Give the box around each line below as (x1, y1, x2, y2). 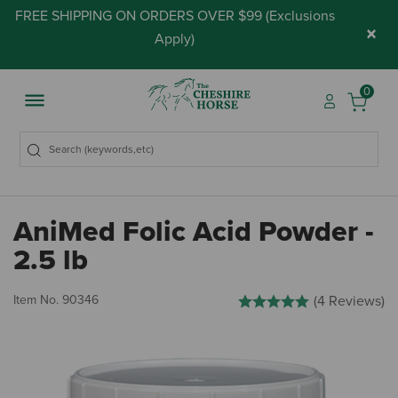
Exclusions (268, 7, 335, 25)
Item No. (13, 292, 62, 308)
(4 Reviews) (314, 292, 385, 311)
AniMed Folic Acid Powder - (13, 215, 374, 249)
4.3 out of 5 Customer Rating (237, 291, 395, 307)
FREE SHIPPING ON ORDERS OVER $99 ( (14, 7, 269, 25)
